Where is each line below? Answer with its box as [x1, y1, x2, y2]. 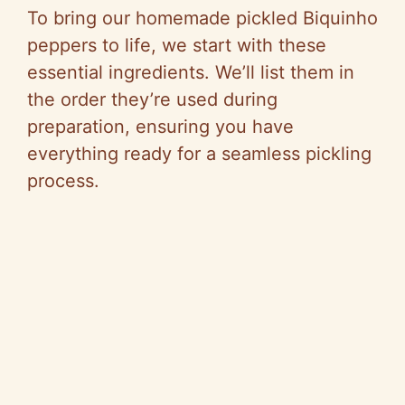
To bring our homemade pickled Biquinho [27, 6, 378, 29]
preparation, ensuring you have [27, 115, 294, 137]
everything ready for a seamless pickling [27, 142, 372, 165]
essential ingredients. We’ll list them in [27, 61, 354, 83]
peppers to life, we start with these [27, 33, 326, 56]
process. [27, 169, 99, 192]
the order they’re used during [27, 88, 278, 110]
